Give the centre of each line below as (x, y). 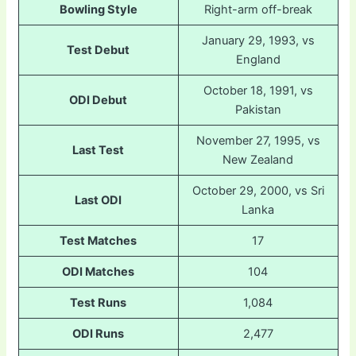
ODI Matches (98, 272)
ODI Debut (98, 101)
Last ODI (98, 201)
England (258, 60)
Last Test (98, 151)
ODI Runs (98, 334)
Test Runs (98, 303)
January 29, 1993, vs (258, 41)
